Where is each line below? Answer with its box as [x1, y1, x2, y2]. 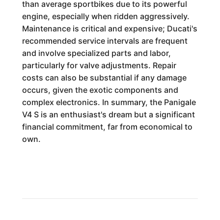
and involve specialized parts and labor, [22, 48, 171, 58]
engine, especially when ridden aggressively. [22, 11, 190, 21]
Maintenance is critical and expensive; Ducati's [22, 24, 197, 33]
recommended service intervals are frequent [22, 36, 188, 46]
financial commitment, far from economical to [22, 122, 192, 132]
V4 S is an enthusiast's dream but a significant [22, 110, 195, 119]
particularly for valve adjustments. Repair [22, 60, 176, 70]
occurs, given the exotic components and [22, 85, 178, 95]
